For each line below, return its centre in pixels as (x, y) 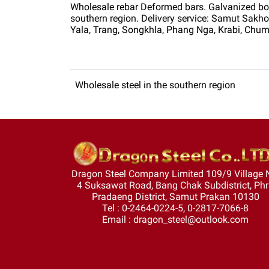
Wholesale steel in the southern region (155, 85)
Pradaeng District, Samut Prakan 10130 (175, 196)
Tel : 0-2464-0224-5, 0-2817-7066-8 (175, 208)
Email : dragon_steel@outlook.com (175, 219)
